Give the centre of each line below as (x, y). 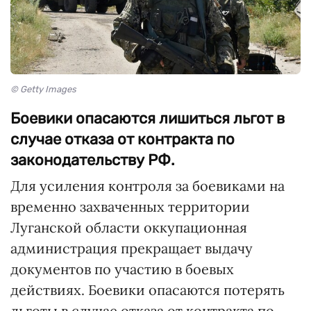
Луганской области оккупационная (129, 228)
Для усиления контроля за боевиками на (148, 186)
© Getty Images (43, 90)
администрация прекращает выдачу (132, 249)
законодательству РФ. (93, 160)
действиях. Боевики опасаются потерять (148, 290)
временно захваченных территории (130, 207)
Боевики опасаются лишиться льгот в (148, 119)
